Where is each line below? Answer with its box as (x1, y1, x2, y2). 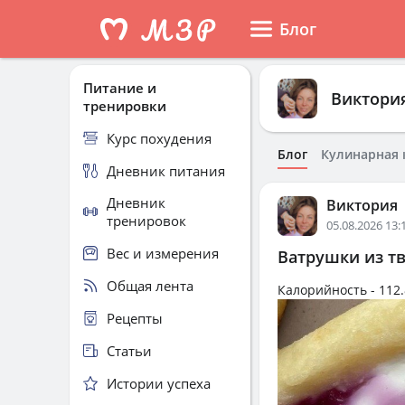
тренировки (83, 97, 166, 115)
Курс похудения (107, 128, 212, 147)
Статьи (107, 341, 152, 360)
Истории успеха (107, 373, 211, 392)
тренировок (107, 212, 186, 230)
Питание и (83, 79, 156, 97)
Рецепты (107, 308, 163, 327)
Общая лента (107, 276, 193, 295)
